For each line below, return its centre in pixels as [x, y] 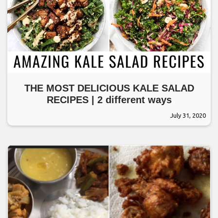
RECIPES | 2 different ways [109, 100]
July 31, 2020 [188, 115]
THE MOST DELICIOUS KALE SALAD [109, 88]
